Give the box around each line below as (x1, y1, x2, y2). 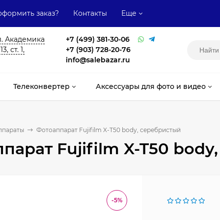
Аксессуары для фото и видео (96, 82, 206, 91)
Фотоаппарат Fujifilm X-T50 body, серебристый (36, 126, 181, 134)
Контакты (73, 9, 107, 18)
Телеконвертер (13, 82, 70, 91)
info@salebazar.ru (66, 55, 130, 64)
